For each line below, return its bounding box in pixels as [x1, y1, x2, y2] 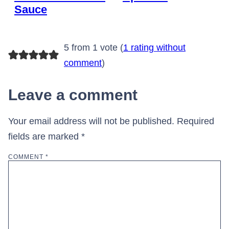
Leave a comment [8, 86, 138, 104]
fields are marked [8, 131, 81, 142]
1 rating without [123, 42, 186, 53]
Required [177, 116, 214, 127]
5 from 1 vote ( [63, 42, 123, 53]
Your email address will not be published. [8, 116, 174, 127]
